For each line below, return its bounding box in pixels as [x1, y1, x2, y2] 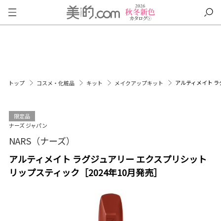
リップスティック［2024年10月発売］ [8, 166, 162, 179]
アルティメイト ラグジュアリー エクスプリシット [8, 152, 207, 165]
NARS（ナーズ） [8, 134, 75, 147]
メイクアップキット [114, 79, 164, 87]
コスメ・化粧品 [37, 79, 75, 87]
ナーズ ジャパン [8, 121, 47, 129]
